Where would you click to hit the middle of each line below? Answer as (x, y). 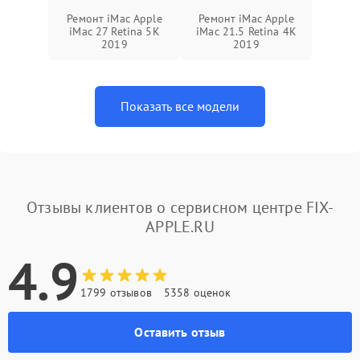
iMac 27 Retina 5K (115, 31)
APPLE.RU (180, 227)
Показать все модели (180, 106)
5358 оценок (197, 292)
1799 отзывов (116, 292)
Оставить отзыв (180, 332)
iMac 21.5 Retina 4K (246, 31)
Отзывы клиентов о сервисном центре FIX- (180, 207)
